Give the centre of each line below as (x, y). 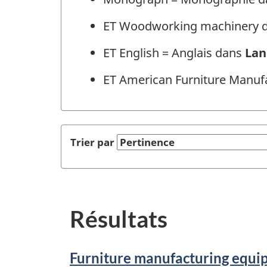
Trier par (92, 142)
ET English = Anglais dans (174, 53)
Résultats (119, 218)
